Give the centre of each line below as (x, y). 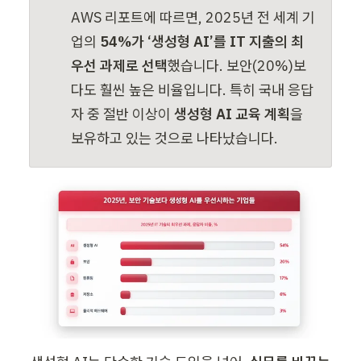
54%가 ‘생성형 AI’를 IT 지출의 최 (202, 41)
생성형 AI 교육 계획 (232, 114)
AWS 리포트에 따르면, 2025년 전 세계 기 (193, 17)
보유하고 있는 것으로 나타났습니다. (175, 138)
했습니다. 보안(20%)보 (237, 66)
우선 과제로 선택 (120, 66)
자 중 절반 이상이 (123, 114)
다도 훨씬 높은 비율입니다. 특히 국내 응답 (193, 90)
